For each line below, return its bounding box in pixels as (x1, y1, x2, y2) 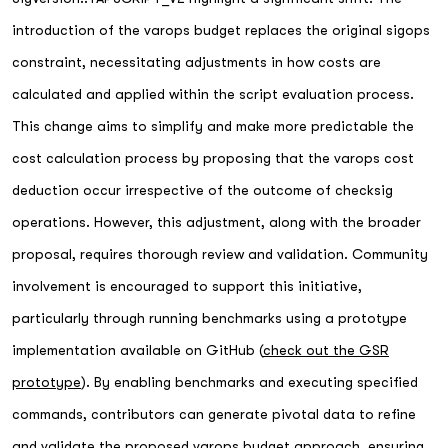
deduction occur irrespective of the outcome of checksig (12, 181, 393, 198)
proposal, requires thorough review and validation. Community (12, 245, 428, 262)
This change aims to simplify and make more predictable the (12, 117, 414, 134)
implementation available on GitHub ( (12, 341, 263, 358)
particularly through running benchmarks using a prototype (12, 309, 407, 326)
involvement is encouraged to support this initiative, (12, 277, 362, 294)
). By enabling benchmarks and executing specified (81, 373, 418, 390)
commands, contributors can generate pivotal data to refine (12, 405, 416, 422)
